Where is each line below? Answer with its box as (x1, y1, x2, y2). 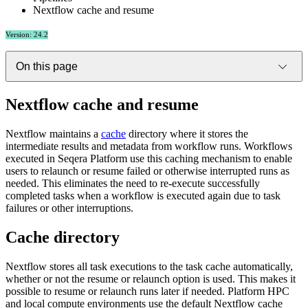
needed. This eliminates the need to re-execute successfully (5, 177, 260, 189)
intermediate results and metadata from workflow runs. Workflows (5, 140, 292, 152)
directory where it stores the (126, 127, 248, 140)
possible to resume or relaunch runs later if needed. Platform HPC (5, 285, 289, 297)
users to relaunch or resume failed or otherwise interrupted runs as (5, 164, 289, 177)
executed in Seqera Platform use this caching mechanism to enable (5, 152, 292, 164)
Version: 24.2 (5, 30, 48, 39)
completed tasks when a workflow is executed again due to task (5, 189, 280, 201)
